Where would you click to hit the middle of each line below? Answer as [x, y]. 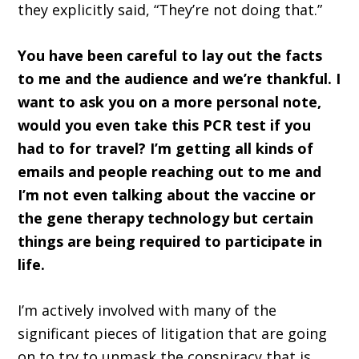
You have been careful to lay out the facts [170, 56]
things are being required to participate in [170, 242]
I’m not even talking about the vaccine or [167, 195]
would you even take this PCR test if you [165, 125]
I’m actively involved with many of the [147, 311]
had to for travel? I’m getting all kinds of [166, 149]
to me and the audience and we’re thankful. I [179, 79]
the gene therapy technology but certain [166, 218]
